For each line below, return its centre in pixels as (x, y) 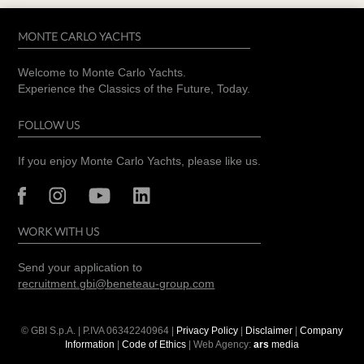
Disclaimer (270, 330)
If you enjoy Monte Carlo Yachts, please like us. (140, 162)
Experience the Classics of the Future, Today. (134, 89)
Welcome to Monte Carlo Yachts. (102, 73)
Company (321, 330)
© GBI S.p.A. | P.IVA (64, 330)
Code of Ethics (154, 344)
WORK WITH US (59, 231)
